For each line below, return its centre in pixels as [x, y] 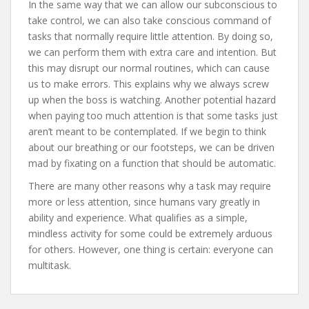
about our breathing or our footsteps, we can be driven [151, 147]
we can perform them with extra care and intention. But [152, 52]
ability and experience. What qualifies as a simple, [138, 217]
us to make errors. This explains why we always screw [149, 83]
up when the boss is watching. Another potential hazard [152, 99]
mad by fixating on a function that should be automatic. [152, 163]
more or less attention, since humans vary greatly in [144, 201]
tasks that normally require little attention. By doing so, [151, 36]
